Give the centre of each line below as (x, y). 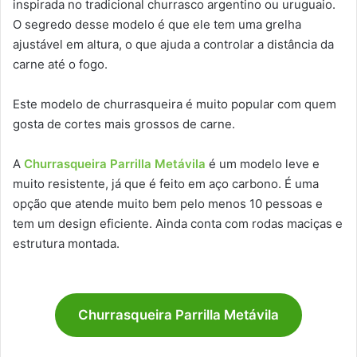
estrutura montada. (66, 244)
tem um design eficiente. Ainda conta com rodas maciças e (178, 224)
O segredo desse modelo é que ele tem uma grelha (157, 25)
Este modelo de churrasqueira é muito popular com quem (175, 104)
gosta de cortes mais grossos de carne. (126, 124)
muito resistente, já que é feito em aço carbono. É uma (166, 184)
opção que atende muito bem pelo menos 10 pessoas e (168, 204)
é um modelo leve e (263, 164)
